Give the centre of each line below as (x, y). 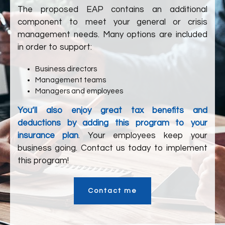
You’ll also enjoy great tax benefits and (113, 110)
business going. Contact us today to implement (113, 148)
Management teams (71, 80)
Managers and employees (79, 91)
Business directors (66, 69)
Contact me (113, 191)
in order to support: (55, 47)
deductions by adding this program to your (113, 123)
